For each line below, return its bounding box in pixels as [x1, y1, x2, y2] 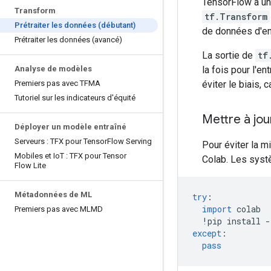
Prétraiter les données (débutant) [15, 21, 135, 30]
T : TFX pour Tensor [60, 151, 126, 160]
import [202, 203, 232, 215]
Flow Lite [15, 161, 46, 170]
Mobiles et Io [15, 151, 60, 160]
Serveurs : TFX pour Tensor [15, 137, 107, 146]
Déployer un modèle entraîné [15, 122, 126, 131]
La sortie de [202, 50, 255, 61]
